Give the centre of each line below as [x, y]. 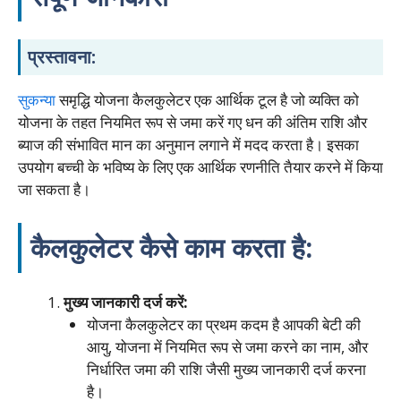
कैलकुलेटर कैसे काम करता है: [171, 247]
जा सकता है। [54, 189]
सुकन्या [37, 99]
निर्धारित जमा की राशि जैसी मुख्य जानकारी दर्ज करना [226, 369]
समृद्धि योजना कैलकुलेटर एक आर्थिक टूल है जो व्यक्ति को [207, 99]
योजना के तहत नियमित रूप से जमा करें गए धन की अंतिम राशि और [192, 122]
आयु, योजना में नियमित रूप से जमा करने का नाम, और [227, 347]
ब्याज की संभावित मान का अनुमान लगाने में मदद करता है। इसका [188, 144]
